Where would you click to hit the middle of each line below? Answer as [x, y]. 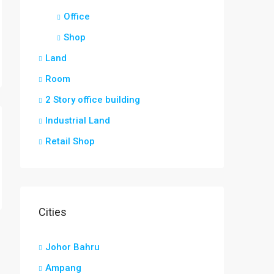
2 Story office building [93, 100]
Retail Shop [70, 141]
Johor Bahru [72, 247]
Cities [53, 212]
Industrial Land [78, 120]
